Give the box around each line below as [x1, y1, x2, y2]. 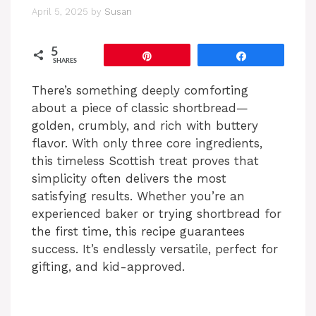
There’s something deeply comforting [32, 83, 248, 97]
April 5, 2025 [32, 6, 88, 17]
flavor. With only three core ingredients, [32, 135, 262, 150]
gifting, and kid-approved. [32, 259, 185, 274]
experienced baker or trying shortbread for [32, 206, 281, 221]
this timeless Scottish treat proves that [32, 153, 259, 168]
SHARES [53, 57, 77, 64]
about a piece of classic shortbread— [32, 100, 248, 115]
